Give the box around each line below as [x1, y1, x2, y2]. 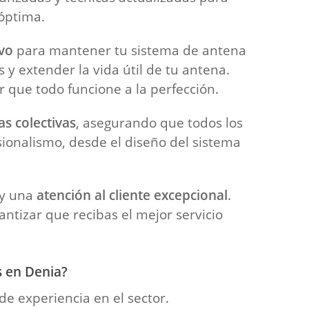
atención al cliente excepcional [37, 186, 228, 203]
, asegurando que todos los [75, 114, 243, 131]
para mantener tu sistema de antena [12, 41, 246, 59]
